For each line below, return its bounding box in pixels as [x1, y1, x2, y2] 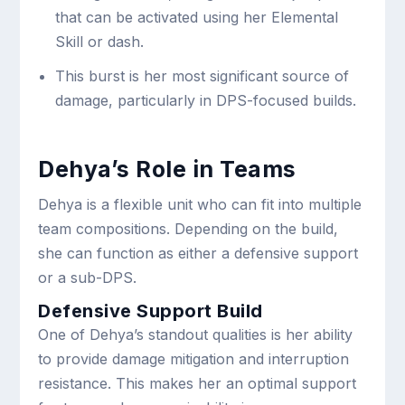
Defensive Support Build [38, 300, 263, 323]
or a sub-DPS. [38, 268, 137, 287]
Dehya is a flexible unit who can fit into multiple [38, 195, 363, 214]
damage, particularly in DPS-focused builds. [54, 91, 356, 110]
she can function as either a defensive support [38, 244, 359, 263]
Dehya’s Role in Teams [38, 155, 297, 184]
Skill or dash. [54, 33, 144, 52]
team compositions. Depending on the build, [38, 220, 339, 239]
